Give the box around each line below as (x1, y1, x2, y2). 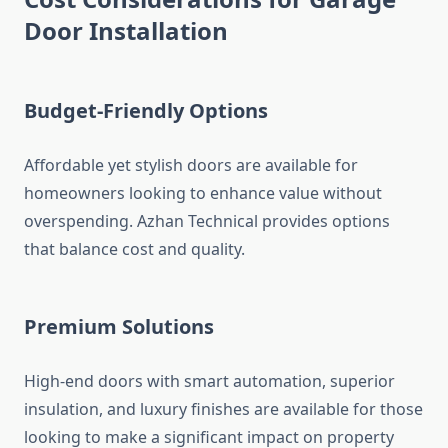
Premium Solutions (24, 313, 214, 341)
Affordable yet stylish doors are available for (24, 154, 358, 177)
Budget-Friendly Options (24, 97, 268, 125)
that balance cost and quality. (24, 238, 245, 261)
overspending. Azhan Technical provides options (24, 210, 390, 233)
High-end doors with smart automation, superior (24, 370, 395, 393)
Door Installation (24, 14, 228, 48)
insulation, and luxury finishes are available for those (24, 398, 423, 421)
